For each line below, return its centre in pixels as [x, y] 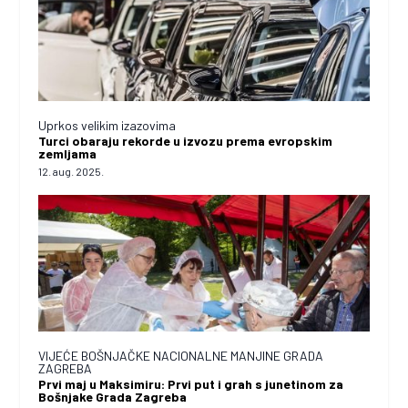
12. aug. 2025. [71, 171]
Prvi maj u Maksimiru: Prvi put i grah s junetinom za [191, 383]
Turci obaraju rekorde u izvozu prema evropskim [186, 140]
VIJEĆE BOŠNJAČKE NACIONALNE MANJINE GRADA [181, 355]
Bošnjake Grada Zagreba [113, 396]
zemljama [68, 153]
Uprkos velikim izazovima [107, 125]
